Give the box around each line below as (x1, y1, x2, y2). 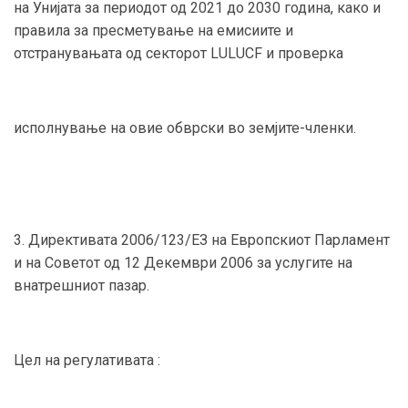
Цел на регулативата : (14, 351, 160, 369)
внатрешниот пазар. (14, 276, 149, 294)
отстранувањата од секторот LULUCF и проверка (14, 44, 343, 62)
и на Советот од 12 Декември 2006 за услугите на (14, 253, 352, 271)
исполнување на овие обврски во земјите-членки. (14, 118, 356, 137)
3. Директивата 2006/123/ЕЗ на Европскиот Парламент (14, 230, 390, 249)
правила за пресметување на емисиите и (14, 21, 293, 39)
